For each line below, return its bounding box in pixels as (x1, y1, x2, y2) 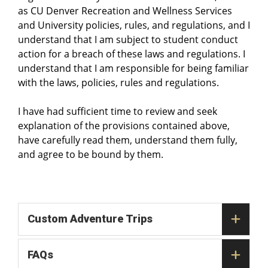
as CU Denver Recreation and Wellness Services (18, 4, 232, 18)
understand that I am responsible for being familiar (18, 62, 249, 75)
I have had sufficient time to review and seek (18, 105, 217, 118)
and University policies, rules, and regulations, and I (18, 19, 250, 32)
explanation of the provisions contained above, (18, 119, 230, 133)
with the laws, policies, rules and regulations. (18, 76, 219, 90)
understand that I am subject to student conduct (18, 33, 238, 47)
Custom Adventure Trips (28, 212, 153, 225)
